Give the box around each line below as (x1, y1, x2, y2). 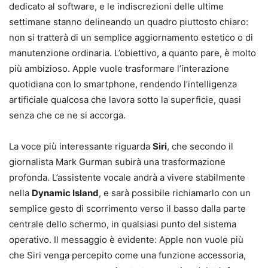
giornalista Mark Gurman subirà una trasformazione (9, 156, 226, 167)
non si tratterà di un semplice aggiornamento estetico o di (9, 31, 253, 43)
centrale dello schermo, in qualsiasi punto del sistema (9, 218, 236, 230)
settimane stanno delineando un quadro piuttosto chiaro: (9, 16, 248, 28)
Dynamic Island (32, 187, 99, 199)
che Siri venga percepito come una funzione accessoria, (9, 249, 246, 261)
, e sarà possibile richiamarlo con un (99, 187, 251, 199)
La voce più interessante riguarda (9, 140, 153, 152)
